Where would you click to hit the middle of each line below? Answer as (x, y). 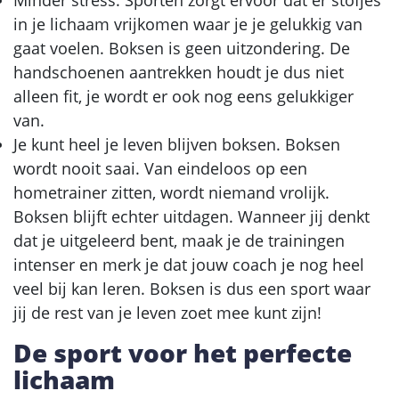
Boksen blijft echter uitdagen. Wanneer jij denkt (191, 216)
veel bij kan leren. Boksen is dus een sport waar (192, 288)
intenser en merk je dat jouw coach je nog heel (189, 264)
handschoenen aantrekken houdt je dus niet (179, 72)
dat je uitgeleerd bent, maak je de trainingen (179, 240)
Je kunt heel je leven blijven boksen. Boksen (177, 144)
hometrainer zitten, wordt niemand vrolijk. (171, 192)
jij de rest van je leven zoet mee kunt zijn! (167, 312)
